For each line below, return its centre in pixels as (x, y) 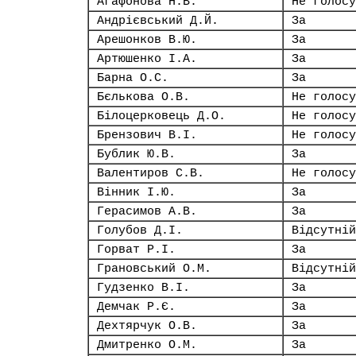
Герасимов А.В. (147, 211)
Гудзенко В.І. (143, 288)
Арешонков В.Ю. (147, 40)
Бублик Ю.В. (136, 154)
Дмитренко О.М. (147, 345)
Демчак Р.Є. (136, 307)
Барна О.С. (133, 78)
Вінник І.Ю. (136, 192)
